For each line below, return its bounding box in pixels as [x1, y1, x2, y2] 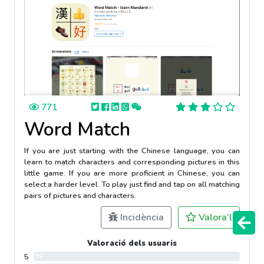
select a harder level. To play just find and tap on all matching [24, 179, 240, 190]
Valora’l [196, 211, 232, 225]
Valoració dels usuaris [87, 238, 177, 249]
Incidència [118, 211, 164, 225]
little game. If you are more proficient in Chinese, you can [24, 168, 240, 179]
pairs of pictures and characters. [24, 190, 136, 202]
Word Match [24, 117, 130, 143]
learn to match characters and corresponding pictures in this [24, 157, 240, 168]
